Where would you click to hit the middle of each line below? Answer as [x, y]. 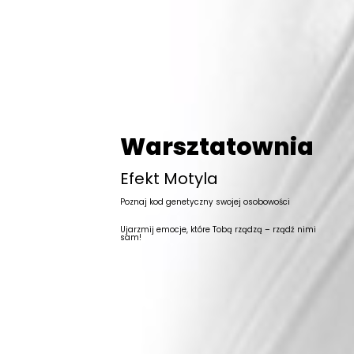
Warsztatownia [217, 147]
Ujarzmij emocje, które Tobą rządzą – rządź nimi [218, 230]
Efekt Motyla [169, 179]
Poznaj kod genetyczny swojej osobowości [205, 202]
